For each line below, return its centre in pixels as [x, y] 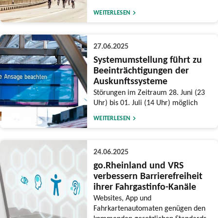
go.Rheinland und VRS [138, 165]
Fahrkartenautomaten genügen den [149, 208]
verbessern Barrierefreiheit [148, 176]
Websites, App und [122, 198]
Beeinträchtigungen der [141, 70]
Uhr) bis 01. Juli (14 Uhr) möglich [145, 102]
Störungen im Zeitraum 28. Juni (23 [149, 92]
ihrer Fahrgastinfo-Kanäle [145, 187]
